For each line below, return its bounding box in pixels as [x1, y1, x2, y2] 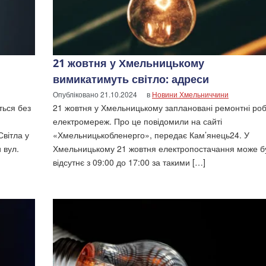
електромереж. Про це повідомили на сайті [53, 115, 222, 128]
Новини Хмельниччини [152, 89, 229, 100]
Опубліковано [53, 89, 100, 100]
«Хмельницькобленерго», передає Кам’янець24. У [53, 129, 249, 141]
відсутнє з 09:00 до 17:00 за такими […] [53, 156, 205, 169]
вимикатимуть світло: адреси [53, 72, 209, 87]
